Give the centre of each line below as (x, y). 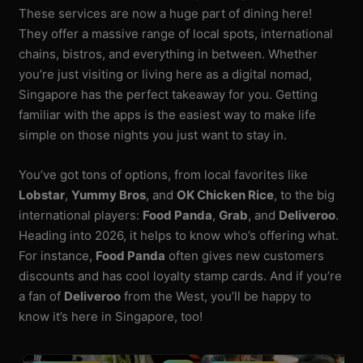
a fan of (42, 296)
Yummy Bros (109, 194)
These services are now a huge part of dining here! (166, 13)
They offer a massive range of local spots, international (176, 33)
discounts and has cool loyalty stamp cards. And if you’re (181, 275)
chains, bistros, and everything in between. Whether (169, 53)
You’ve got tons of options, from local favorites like (164, 174)
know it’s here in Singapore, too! (111, 316)
